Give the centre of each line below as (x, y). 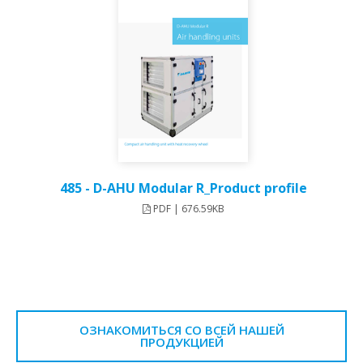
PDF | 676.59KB (187, 209)
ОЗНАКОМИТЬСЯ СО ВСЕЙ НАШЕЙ (181, 330)
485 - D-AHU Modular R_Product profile (183, 188)
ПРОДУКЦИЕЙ (181, 342)
